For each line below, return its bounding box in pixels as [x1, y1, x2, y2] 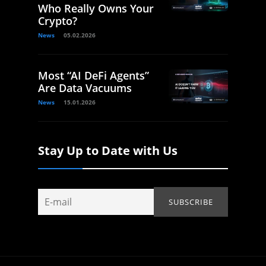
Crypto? [38, 14, 77, 28]
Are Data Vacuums [38, 81, 132, 96]
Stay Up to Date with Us [38, 142, 178, 159]
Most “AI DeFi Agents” [38, 68, 149, 83]
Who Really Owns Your [38, 1, 154, 16]
